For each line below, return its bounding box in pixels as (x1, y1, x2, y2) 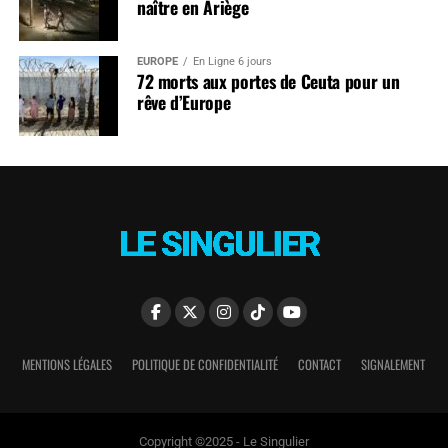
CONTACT (298, 355, 342, 375)
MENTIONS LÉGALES (22, 355, 113, 375)
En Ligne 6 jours (192, 54, 272, 68)
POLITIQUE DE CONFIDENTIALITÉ (132, 355, 279, 375)
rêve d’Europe (136, 88, 231, 115)
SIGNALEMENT (361, 355, 426, 375)
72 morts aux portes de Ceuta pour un (136, 67, 400, 94)
